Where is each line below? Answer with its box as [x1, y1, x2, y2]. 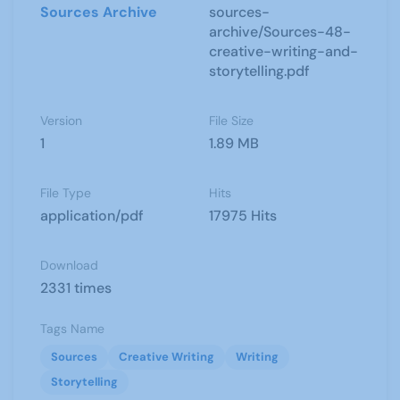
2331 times [40, 279, 112, 297]
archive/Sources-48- [209, 22, 351, 41]
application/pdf [40, 206, 144, 225]
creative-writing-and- [209, 42, 358, 61]
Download [40, 257, 98, 273]
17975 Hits [209, 206, 277, 225]
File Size [209, 112, 254, 129]
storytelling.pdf [209, 62, 310, 80]
